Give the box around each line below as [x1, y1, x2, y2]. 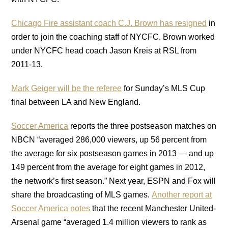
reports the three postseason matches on [68, 121, 217, 130]
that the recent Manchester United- [90, 204, 216, 213]
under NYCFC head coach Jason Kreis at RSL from [11, 46, 197, 55]
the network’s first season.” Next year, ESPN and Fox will [11, 176, 216, 185]
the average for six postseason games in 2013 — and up [11, 149, 214, 158]
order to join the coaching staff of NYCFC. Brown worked [11, 32, 215, 41]
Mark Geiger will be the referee [11, 83, 122, 93]
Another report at [152, 190, 212, 199]
